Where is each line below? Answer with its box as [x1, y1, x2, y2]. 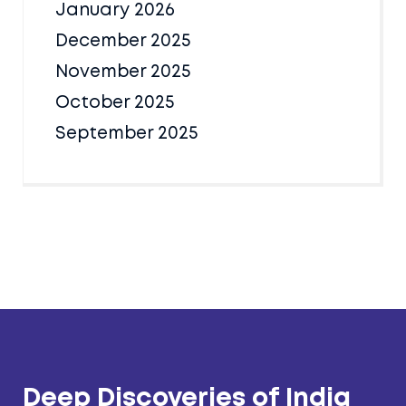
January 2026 [55, 2, 175, 18]
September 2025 [55, 125, 198, 141]
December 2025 [55, 33, 190, 49]
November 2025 [55, 63, 190, 80]
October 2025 [55, 94, 174, 111]
